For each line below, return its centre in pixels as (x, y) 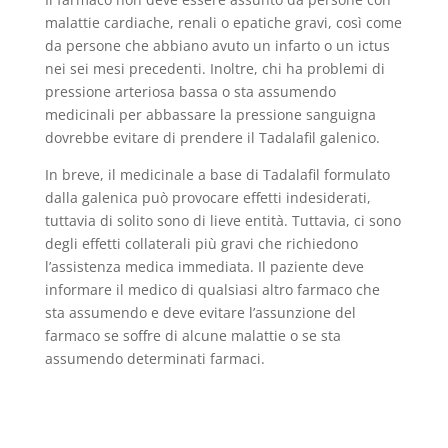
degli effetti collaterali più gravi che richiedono (201, 243)
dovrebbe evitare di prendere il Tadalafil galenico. (212, 137)
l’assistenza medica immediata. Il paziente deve (204, 266)
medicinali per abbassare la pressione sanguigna (210, 114)
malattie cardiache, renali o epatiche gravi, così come (223, 22)
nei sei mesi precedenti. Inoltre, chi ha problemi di (214, 68)
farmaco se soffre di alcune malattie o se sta (192, 335)
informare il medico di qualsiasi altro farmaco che (212, 289)
